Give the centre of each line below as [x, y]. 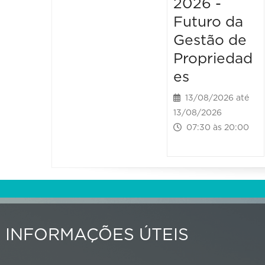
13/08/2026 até [215, 98]
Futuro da [209, 22]
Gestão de [210, 41]
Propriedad [213, 59]
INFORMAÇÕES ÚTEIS [97, 236]
